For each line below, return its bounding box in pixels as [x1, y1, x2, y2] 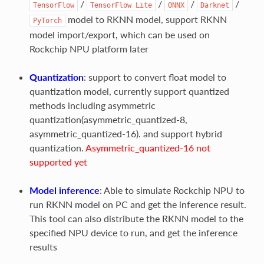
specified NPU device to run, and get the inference [29, 226, 237, 238]
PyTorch [32, 16, 62, 25]
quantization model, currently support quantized [29, 85, 229, 97]
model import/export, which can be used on [29, 28, 210, 40]
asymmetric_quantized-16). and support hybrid [29, 127, 222, 139]
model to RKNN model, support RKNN [65, 13, 227, 25]
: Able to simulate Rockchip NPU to [99, 184, 245, 196]
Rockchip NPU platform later [29, 42, 148, 54]
